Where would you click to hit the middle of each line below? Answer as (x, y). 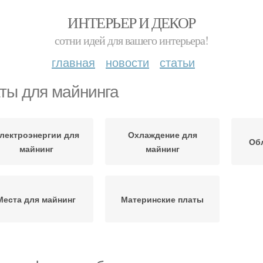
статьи (177, 62)
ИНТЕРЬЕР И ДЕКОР (131, 22)
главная (73, 62)
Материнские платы (162, 199)
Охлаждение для (162, 134)
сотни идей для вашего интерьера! (131, 40)
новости (127, 62)
